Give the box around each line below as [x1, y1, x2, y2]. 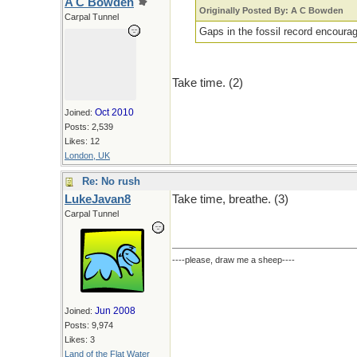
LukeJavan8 [65, 193, 131, 206]
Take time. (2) [172, 76, 243, 89]
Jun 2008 [95, 305, 135, 316]
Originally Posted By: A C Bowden [199, 6, 344, 15]
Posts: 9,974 [65, 320, 113, 330]
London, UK [65, 151, 110, 160]
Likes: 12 [65, 136, 100, 146]
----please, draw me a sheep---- [172, 255, 295, 265]
